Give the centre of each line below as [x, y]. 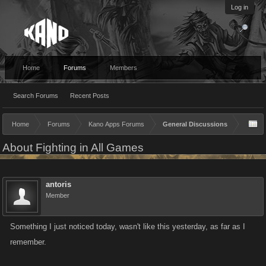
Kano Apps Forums [116, 124]
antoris [58, 184]
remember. [28, 242]
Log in [240, 7]
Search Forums [36, 96]
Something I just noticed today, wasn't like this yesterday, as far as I [128, 227]
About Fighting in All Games [73, 148]
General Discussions [195, 124]
